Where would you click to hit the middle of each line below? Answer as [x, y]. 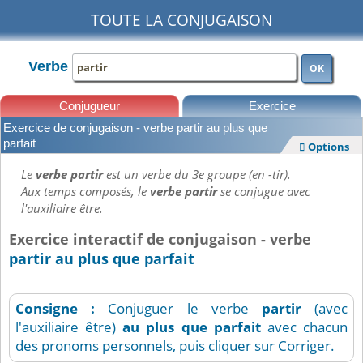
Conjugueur [90, 106]
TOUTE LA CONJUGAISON [181, 20]
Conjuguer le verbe [185, 309]
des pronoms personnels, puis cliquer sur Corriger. [175, 346]
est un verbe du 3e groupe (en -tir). [199, 175]
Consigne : [62, 309]
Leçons [61, 139]
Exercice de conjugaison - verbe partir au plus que [135, 128]
